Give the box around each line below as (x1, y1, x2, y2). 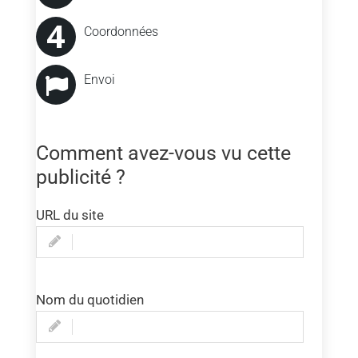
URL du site (35, 207, 104, 224)
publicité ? (35, 165, 125, 189)
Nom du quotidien (35, 292, 144, 308)
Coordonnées (83, 24, 158, 40)
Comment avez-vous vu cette (35, 141, 291, 165)
